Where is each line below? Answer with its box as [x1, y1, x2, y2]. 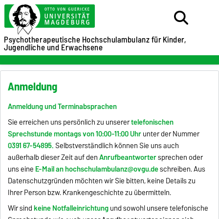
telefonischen [131, 116, 174, 128]
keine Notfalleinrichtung [32, 202, 110, 214]
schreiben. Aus [160, 163, 206, 175]
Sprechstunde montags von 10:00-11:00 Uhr [8, 128, 142, 140]
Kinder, [162, 33, 186, 46]
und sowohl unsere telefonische [110, 202, 209, 214]
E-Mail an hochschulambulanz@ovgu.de [34, 163, 160, 175]
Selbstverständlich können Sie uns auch [55, 139, 179, 152]
